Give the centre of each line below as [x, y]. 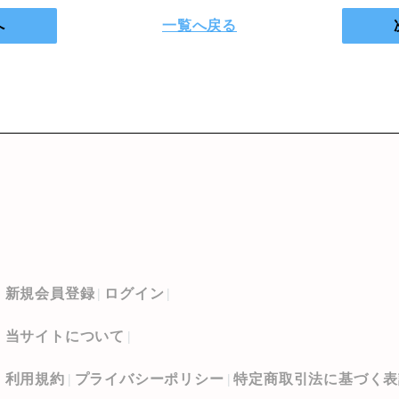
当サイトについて [65, 337]
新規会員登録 [50, 294]
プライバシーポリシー [149, 379]
